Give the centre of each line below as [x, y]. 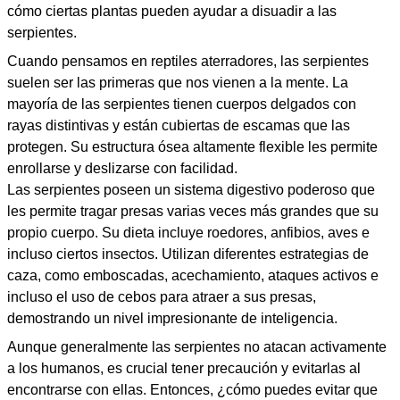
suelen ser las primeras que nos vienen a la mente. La [178, 83]
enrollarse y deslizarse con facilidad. [122, 168]
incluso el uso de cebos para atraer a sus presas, [162, 297]
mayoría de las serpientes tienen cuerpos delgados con [182, 104]
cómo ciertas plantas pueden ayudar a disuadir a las [172, 11]
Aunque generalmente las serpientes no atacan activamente [197, 347]
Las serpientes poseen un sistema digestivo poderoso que [191, 190]
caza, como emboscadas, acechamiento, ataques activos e [193, 275]
